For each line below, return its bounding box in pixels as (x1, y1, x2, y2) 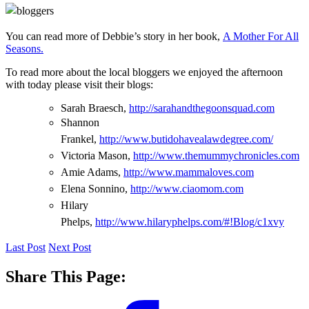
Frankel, (61, 132, 99, 145)
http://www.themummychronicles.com (133, 149, 299, 161)
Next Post (48, 241, 91, 253)
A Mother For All (223, 30, 299, 42)
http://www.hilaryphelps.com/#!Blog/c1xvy (95, 215, 284, 228)
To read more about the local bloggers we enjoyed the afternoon (6, 66, 283, 78)
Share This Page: (6, 267, 126, 286)
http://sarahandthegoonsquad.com (129, 101, 275, 114)
